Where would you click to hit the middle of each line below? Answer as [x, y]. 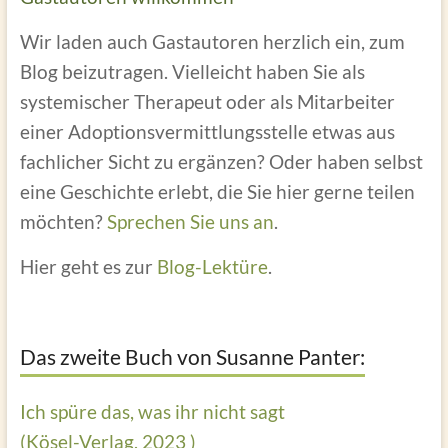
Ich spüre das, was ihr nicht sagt [152, 411]
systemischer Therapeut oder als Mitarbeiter [207, 101]
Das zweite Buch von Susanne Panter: [192, 356]
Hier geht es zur [88, 266]
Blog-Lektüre [212, 266]
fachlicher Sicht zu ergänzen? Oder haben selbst [221, 161]
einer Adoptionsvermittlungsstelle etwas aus [207, 131]
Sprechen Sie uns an [190, 221]
